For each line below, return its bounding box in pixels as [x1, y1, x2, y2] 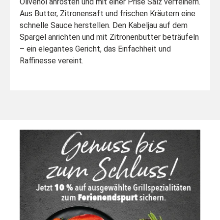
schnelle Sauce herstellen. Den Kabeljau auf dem [20, 20, 188, 30]
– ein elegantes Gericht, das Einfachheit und [20, 44, 171, 54]
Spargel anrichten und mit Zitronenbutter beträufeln [20, 32, 199, 42]
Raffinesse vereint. [20, 55, 83, 65]
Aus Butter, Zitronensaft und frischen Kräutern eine [20, 8, 195, 18]
